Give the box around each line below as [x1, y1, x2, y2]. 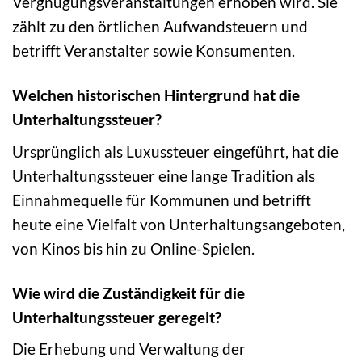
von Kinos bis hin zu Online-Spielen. [12, 238, 255, 258]
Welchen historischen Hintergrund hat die [12, 86, 300, 105]
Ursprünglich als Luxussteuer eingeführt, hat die [12, 141, 339, 161]
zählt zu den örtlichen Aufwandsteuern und [12, 17, 308, 36]
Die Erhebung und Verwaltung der [12, 339, 246, 359]
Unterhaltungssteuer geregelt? [12, 307, 221, 326]
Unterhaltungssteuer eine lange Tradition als [12, 166, 315, 185]
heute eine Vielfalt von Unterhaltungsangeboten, [12, 214, 345, 234]
